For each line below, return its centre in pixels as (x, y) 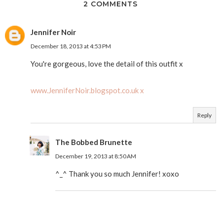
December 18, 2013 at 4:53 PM (71, 46)
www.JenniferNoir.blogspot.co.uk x (87, 90)
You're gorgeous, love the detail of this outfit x (107, 63)
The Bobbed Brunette (94, 142)
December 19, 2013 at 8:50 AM (96, 156)
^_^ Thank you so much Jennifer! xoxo (117, 173)
